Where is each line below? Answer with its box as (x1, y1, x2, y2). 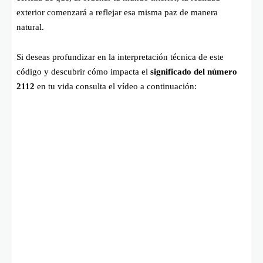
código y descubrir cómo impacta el (16, 66, 150, 76)
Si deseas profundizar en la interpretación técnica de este (16, 52, 224, 62)
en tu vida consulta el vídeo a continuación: (35, 81, 197, 91)
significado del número (150, 66, 237, 76)
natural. (16, 22, 44, 32)
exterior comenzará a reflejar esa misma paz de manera (16, 7, 218, 17)
